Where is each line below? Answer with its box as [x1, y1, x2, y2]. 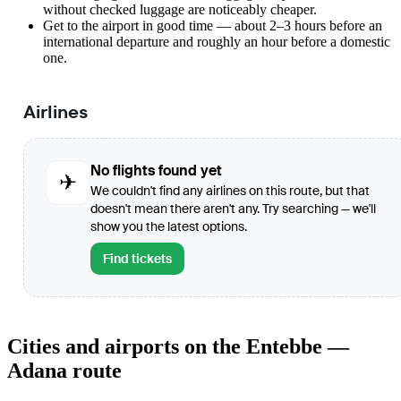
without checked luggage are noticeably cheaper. [43, 2, 317, 18]
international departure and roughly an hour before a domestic [43, 34, 390, 50]
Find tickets [103, 251, 172, 268]
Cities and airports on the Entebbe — [7, 335, 349, 359]
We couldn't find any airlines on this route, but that [90, 183, 370, 200]
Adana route [7, 359, 122, 383]
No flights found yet [90, 161, 222, 181]
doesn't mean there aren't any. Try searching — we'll [90, 200, 376, 218]
